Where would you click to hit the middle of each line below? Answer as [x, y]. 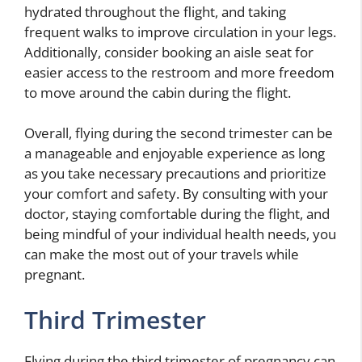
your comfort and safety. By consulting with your [176, 194]
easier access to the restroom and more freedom [179, 72]
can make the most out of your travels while [162, 255]
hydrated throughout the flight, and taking [155, 11]
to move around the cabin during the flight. [158, 92]
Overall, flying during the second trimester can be [179, 133]
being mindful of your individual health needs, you [180, 234]
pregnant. [55, 275]
